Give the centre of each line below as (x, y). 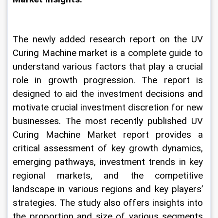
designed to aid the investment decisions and (109, 94)
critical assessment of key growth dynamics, (109, 148)
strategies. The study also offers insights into (109, 203)
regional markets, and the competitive (109, 176)
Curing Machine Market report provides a (109, 135)
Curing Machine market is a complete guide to (109, 53)
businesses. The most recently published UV (109, 121)
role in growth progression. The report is (109, 80)
